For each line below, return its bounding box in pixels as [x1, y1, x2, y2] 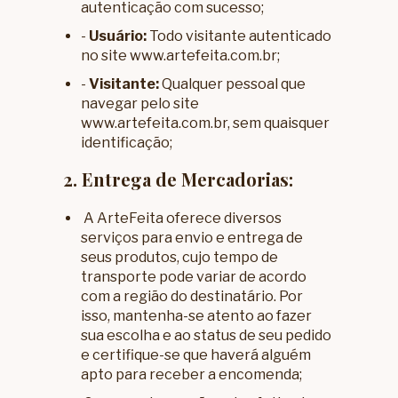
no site [81, 47, 131, 65]
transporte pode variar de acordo [81, 268, 307, 286]
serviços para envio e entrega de [81, 229, 304, 247]
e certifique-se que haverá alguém [81, 346, 312, 364]
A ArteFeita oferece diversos [81, 210, 283, 227]
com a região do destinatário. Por [81, 288, 304, 306]
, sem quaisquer [227, 115, 330, 132]
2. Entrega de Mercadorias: [63, 167, 294, 192]
